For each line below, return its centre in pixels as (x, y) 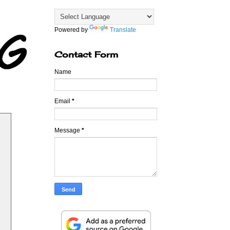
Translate (123, 30)
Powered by (72, 30)
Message (68, 131)
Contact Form (86, 55)
